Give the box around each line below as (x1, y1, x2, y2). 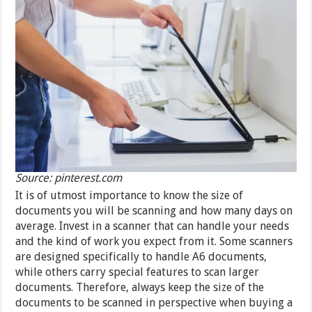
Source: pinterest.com (15, 171, 123, 185)
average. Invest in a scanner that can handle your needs (15, 219, 290, 233)
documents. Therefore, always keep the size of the (15, 281, 265, 295)
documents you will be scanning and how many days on (15, 204, 293, 218)
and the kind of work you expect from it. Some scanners (15, 235, 293, 249)
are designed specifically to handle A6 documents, (15, 250, 267, 264)
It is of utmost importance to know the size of (15, 189, 244, 203)
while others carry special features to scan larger (15, 265, 260, 279)
